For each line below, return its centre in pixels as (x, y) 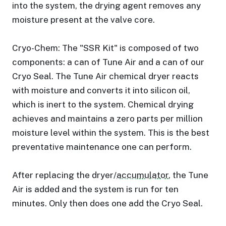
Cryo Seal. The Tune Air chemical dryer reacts (105, 76)
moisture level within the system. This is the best (111, 133)
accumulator (143, 175)
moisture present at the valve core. (83, 20)
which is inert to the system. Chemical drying (103, 104)
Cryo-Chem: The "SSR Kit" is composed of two (105, 48)
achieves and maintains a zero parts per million (107, 119)
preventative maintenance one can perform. (102, 147)
